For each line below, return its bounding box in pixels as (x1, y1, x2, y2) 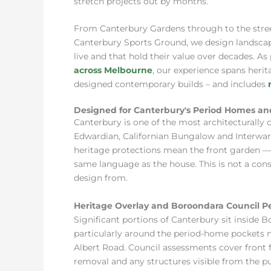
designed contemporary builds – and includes (74, 79, 268, 90)
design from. (74, 172, 128, 184)
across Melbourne (74, 65, 152, 76)
